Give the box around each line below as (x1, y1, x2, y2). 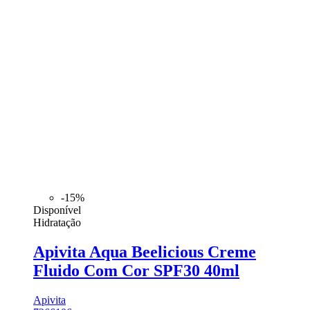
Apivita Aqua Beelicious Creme (33, 243, 256, 262)
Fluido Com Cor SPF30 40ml (33, 262, 239, 280)
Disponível (33, 204, 81, 217)
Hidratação (33, 217, 81, 229)
